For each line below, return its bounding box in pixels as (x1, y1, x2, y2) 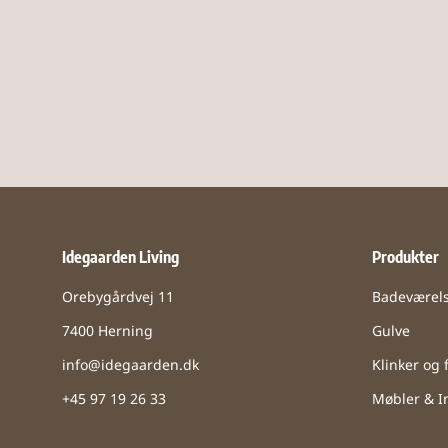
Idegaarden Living (62, 247, 179, 268)
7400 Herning (62, 324, 153, 342)
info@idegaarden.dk (62, 358, 199, 376)
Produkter (372, 247, 439, 268)
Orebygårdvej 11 (62, 290, 174, 308)
